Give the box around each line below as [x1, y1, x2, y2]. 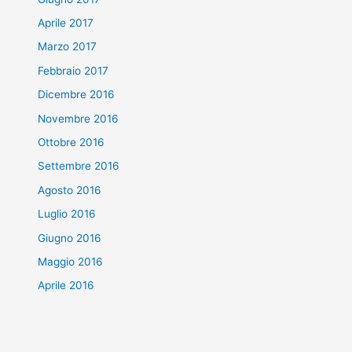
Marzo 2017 [38, 40, 97, 53]
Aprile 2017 [38, 16, 94, 29]
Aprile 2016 [38, 279, 95, 292]
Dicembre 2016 [38, 88, 115, 101]
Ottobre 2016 [38, 135, 105, 148]
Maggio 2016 [38, 255, 104, 268]
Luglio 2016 [38, 207, 97, 221]
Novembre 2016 [38, 112, 119, 125]
